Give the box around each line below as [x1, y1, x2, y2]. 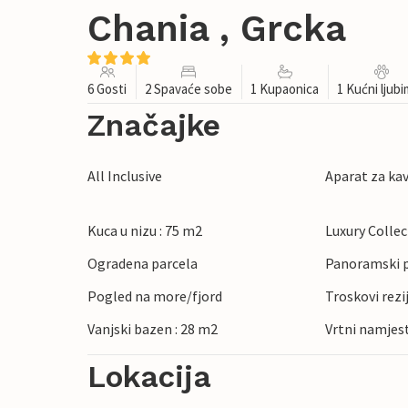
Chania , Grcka [87, 7, 346, 50]
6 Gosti [87, 80, 127, 98]
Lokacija [87, 359, 211, 395]
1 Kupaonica [250, 80, 319, 98]
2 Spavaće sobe [145, 80, 232, 98]
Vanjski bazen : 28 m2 [87, 320, 218, 339]
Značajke [87, 107, 220, 144]
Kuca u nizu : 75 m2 [87, 221, 202, 240]
